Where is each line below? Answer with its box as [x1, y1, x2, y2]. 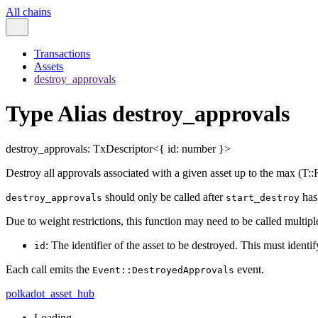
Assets [34, 60, 63, 72]
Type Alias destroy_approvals [6, 101, 290, 127]
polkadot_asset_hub [6, 287, 94, 300]
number [182, 142, 216, 155]
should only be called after [102, 190, 226, 203]
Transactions [34, 48, 90, 60]
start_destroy [226, 192, 300, 203]
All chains [6, 6, 51, 18]
